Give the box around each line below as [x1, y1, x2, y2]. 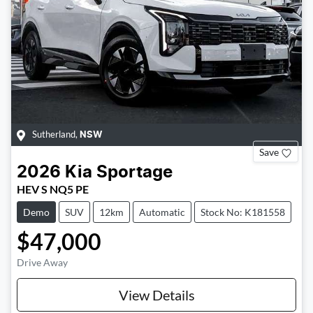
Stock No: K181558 [201, 206, 285, 219]
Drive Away [17, 256, 68, 269]
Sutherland [32, 129, 75, 140]
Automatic [139, 206, 185, 219]
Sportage [96, 164, 173, 182]
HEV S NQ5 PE [17, 182, 89, 196]
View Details [118, 286, 195, 304]
